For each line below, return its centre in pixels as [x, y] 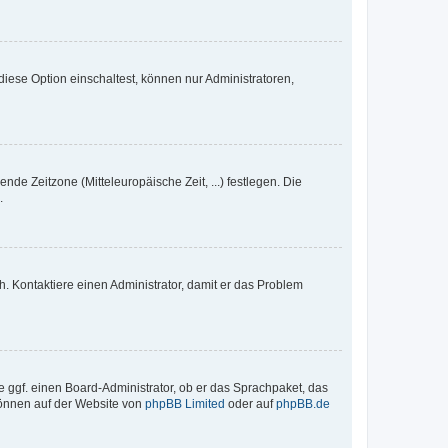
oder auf [250, 404]
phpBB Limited [185, 404]
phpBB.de [303, 404]
